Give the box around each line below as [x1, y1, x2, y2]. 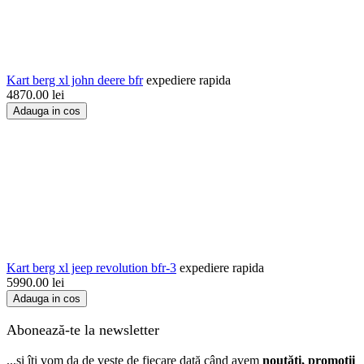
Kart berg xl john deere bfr [6, 72, 143, 87]
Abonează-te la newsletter [6, 321, 159, 338]
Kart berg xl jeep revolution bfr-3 [6, 260, 176, 275]
